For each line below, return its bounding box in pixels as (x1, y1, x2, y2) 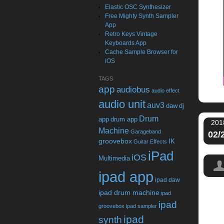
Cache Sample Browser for (105, 48, 178, 55)
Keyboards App (105, 39, 147, 46)
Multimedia (98, 154, 130, 162)
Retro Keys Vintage (105, 30, 158, 37)
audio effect (151, 87, 179, 93)
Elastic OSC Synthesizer (105, 3, 171, 10)
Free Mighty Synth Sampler (105, 12, 179, 19)
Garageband (130, 128, 161, 134)
